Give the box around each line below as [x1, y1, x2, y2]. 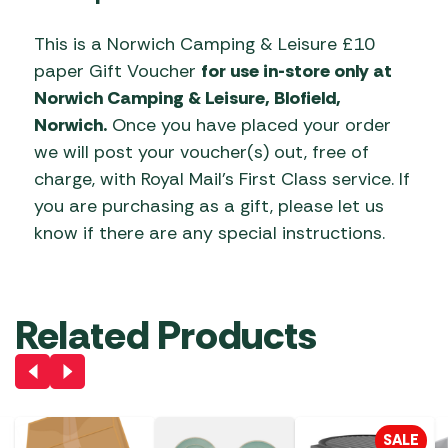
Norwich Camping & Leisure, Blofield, [34, 86, 341, 111]
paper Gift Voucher [34, 59, 201, 84]
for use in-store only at [201, 59, 392, 84]
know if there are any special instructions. [34, 221, 385, 246]
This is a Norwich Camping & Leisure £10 [34, 32, 375, 57]
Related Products [15, 309, 317, 362]
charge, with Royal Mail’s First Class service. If [34, 167, 410, 192]
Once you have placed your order [107, 113, 391, 138]
